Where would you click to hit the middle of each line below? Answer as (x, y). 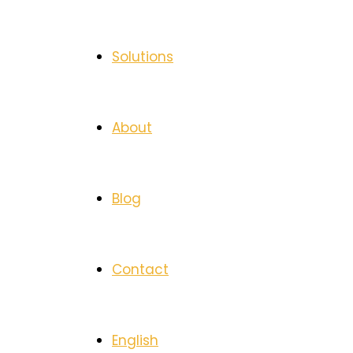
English (135, 340)
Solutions (143, 57)
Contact (140, 269)
